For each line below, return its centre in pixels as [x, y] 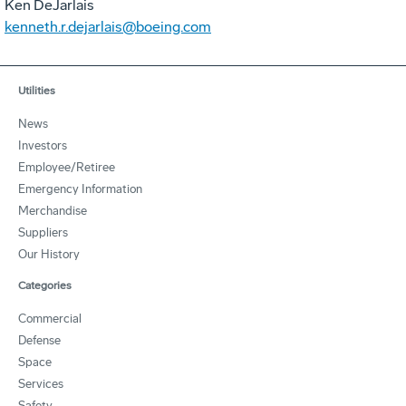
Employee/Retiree [67, 167]
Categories [45, 285]
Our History [49, 254]
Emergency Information [80, 188]
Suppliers [43, 232]
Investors [43, 145]
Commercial [50, 318]
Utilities [37, 90]
